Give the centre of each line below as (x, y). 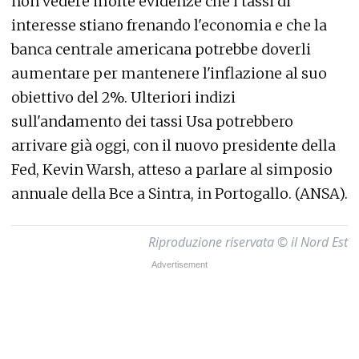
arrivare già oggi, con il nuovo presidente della (173, 145)
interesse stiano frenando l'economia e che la (169, 25)
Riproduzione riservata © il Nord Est (248, 242)
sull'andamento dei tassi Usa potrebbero (152, 121)
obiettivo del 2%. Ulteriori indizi (123, 97)
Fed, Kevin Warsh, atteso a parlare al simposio (172, 169)
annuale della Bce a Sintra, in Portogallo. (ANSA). (179, 194)
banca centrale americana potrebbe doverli (161, 49)
